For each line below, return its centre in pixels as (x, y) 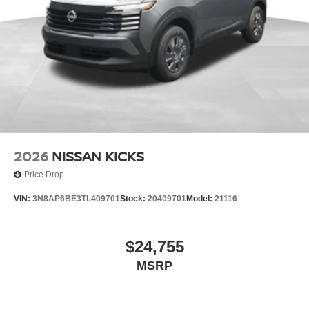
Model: (200, 199)
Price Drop (44, 175)
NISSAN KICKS (98, 156)
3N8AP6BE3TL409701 (76, 199)
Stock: (134, 199)
